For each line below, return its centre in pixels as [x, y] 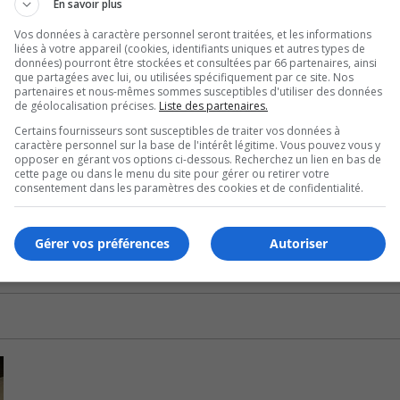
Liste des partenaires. [213, 105]
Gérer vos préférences [102, 243]
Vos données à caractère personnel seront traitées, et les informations [193, 34]
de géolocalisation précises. [87, 105]
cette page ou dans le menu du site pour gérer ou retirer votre [172, 173]
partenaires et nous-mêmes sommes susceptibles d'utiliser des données [198, 91]
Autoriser [298, 243]
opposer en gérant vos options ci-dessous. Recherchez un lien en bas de [198, 159]
